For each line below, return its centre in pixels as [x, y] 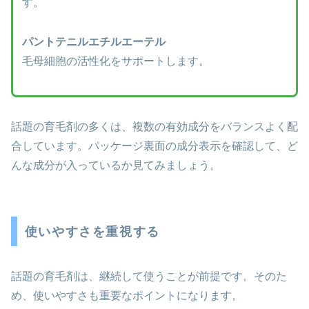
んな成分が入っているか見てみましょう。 [116, 165]
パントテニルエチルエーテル [93, 41]
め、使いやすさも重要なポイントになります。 [127, 295]
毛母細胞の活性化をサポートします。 [116, 61]
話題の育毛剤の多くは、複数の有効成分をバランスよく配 [154, 126]
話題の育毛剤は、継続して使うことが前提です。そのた [149, 276]
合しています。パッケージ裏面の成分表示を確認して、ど [154, 146]
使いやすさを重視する [92, 231]
